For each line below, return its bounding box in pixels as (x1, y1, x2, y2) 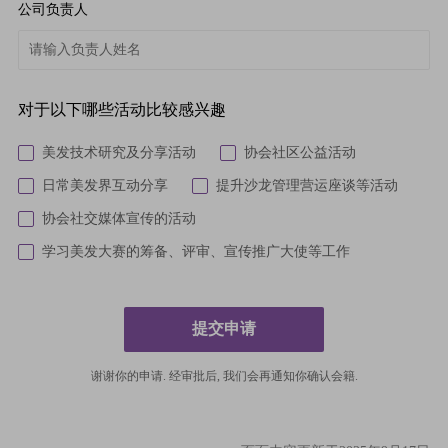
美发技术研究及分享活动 (41, 144, 196, 160)
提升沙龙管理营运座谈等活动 (215, 177, 398, 193)
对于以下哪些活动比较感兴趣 (17, 100, 226, 118)
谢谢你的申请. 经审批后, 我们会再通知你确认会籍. (90, 368, 358, 383)
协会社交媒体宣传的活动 (41, 210, 196, 226)
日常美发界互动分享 (41, 177, 168, 193)
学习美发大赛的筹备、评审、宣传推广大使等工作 (41, 243, 350, 259)
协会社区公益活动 (243, 144, 356, 160)
